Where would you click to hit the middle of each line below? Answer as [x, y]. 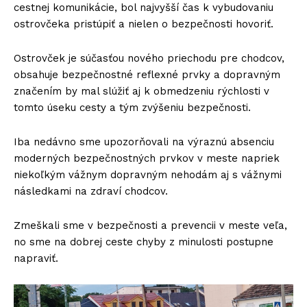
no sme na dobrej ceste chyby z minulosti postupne [144, 242]
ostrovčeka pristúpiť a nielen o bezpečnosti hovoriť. [144, 24]
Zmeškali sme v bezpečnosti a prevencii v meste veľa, [150, 225]
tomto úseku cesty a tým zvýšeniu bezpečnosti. [132, 107]
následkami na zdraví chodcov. [91, 191]
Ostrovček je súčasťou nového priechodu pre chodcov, [149, 58]
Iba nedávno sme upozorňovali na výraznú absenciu [144, 142]
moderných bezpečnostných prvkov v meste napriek [147, 158]
